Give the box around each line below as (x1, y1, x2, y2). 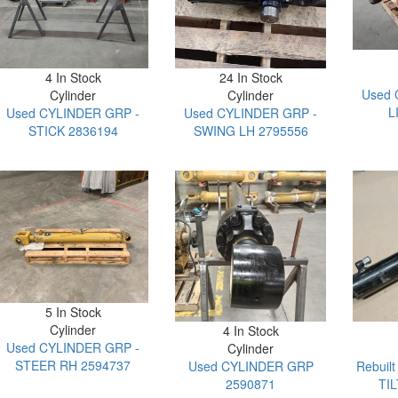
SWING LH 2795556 (193, 122, 308, 140)
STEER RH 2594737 (15, 356, 131, 375)
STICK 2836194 (28, 122, 118, 140)
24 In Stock (219, 68, 283, 87)
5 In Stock (44, 303, 101, 322)
